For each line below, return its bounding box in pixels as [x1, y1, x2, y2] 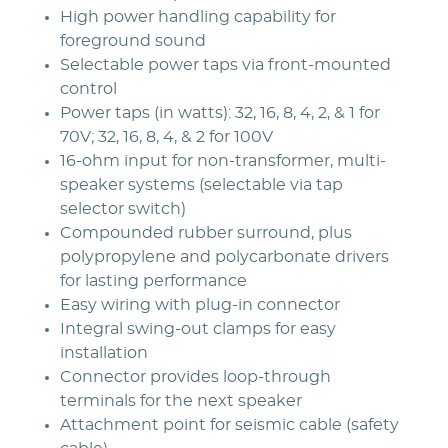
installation [60, 344, 148, 361]
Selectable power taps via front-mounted [60, 56, 391, 73]
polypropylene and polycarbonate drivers [60, 248, 389, 265]
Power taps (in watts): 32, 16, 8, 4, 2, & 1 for [60, 104, 380, 121]
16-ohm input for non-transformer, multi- [60, 152, 386, 169]
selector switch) [60, 200, 186, 217]
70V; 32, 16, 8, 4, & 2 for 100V [60, 128, 273, 145]
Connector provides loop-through [60, 368, 331, 385]
